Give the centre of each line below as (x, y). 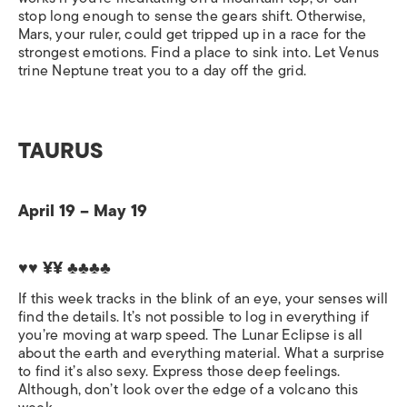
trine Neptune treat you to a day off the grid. (163, 70)
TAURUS (60, 150)
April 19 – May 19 (83, 210)
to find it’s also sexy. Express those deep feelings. (179, 371)
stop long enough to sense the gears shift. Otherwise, (192, 16)
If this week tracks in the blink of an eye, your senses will (203, 298)
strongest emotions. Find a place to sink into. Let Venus (199, 52)
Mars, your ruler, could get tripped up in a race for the (193, 34)
